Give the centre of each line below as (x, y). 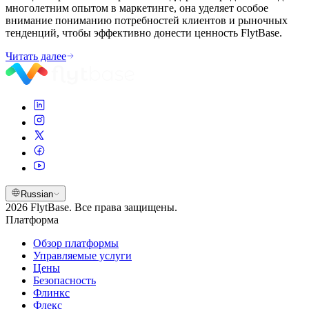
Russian (37, 194)
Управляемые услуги (82, 255)
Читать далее (36, 56)
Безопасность (64, 280)
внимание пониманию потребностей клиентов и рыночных (147, 20)
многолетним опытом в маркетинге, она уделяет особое (137, 8)
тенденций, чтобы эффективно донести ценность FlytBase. (144, 32)
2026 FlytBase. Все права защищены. (91, 207)
